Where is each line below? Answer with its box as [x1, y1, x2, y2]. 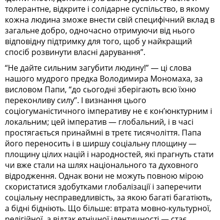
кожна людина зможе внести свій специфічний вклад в [5, 14, 215, 25]
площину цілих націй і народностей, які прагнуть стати [5, 148, 214, 160]
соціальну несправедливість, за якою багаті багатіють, [5, 192, 212, 203]
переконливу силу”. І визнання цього [5, 94, 146, 106]
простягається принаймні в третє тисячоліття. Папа [5, 127, 201, 138]
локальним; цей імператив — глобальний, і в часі [5, 116, 193, 127]
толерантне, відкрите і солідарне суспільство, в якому [5, 3, 209, 14]
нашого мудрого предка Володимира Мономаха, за [5, 73, 203, 84]
